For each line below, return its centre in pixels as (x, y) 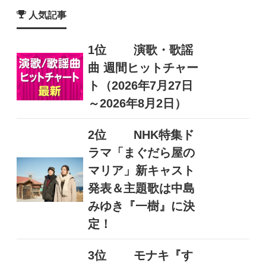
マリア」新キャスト (141, 171)
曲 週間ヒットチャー (143, 68)
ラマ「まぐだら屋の (141, 153)
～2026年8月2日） (137, 104)
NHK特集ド (164, 135)
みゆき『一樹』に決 (141, 206)
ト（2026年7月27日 (140, 86)
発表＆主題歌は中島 (141, 189)
